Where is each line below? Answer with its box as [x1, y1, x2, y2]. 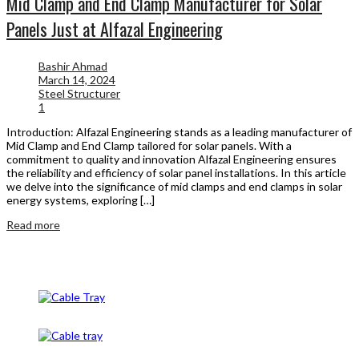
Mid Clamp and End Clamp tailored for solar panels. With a [6, 138, 292, 152]
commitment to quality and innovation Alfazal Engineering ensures [6, 151, 337, 166]
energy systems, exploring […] [6, 192, 155, 207]
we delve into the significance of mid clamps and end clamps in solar [6, 179, 342, 193]
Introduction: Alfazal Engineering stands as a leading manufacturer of [6, 124, 352, 139]
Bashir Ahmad [38, 58, 107, 73]
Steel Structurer [38, 86, 120, 100]
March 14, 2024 [38, 72, 115, 87]
